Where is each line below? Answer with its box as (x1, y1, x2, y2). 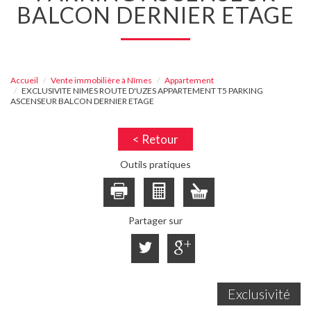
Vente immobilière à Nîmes (51, 75, 152, 86)
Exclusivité (228, 286, 290, 303)
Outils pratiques (120, 158, 191, 171)
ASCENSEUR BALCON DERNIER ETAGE (10, 96, 154, 107)
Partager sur (128, 215, 183, 227)
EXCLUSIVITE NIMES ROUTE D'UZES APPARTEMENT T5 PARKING (22, 85, 263, 96)
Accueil (10, 75, 38, 86)
